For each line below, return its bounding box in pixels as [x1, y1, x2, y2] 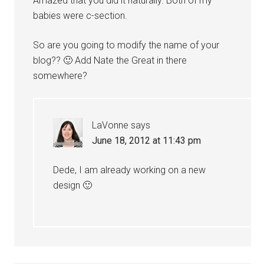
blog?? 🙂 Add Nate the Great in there [33, 55, 187, 66]
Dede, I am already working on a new [53, 164, 206, 176]
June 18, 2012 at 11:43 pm [92, 135, 202, 146]
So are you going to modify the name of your [33, 39, 220, 51]
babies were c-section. [33, 10, 128, 21]
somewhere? [33, 70, 88, 81]
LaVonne [92, 120, 129, 131]
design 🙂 [53, 180, 93, 191]
